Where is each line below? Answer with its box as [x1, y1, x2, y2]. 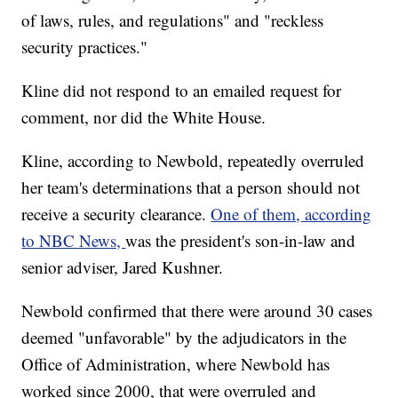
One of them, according [211, 203, 372, 226]
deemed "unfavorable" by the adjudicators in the [21, 326, 347, 349]
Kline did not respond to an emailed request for [21, 79, 342, 102]
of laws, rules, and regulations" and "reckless [21, 9, 324, 32]
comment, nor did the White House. [21, 106, 267, 129]
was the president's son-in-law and [125, 229, 356, 252]
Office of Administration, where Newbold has [21, 353, 330, 376]
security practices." [21, 36, 148, 59]
